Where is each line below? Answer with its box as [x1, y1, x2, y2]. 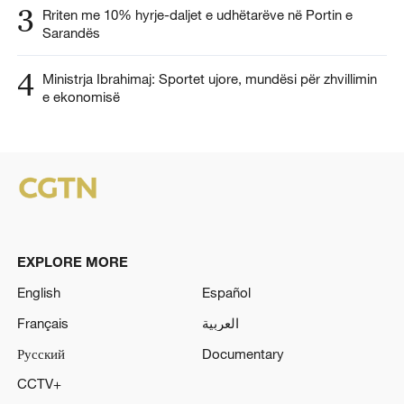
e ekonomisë [41, 88, 124, 105]
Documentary [202, 344, 284, 362]
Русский [16, 344, 65, 362]
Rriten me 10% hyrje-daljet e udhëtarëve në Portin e [41, 6, 353, 23]
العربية [202, 314, 239, 331]
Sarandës [41, 24, 104, 41]
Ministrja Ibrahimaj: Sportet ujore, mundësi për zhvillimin [41, 70, 377, 87]
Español [202, 283, 251, 300]
